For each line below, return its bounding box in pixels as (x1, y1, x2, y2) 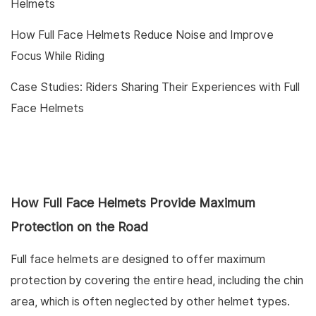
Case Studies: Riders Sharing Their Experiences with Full (11, 80, 300, 95)
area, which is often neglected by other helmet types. (11, 295, 290, 309)
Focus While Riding (11, 49, 104, 63)
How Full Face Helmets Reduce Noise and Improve (11, 28, 274, 42)
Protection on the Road (11, 219, 148, 235)
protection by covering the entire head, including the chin (11, 274, 303, 288)
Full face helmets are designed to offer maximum (11, 253, 265, 267)
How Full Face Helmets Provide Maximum (11, 195, 255, 211)
